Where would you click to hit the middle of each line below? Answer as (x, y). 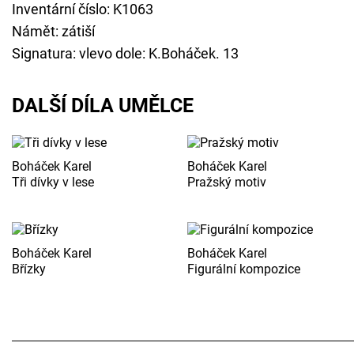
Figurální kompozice (244, 269)
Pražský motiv (227, 182)
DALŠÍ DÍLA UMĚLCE (103, 106)
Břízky (29, 269)
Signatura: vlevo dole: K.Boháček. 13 (125, 54)
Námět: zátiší (53, 32)
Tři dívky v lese (53, 182)
